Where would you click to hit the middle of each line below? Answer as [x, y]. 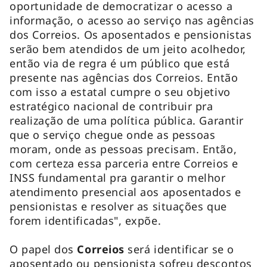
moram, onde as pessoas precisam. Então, [123, 149]
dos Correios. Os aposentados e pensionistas [131, 35]
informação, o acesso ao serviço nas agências [132, 21]
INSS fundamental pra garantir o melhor [118, 178]
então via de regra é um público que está [120, 63]
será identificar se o [181, 249]
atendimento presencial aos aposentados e [125, 192]
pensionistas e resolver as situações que [118, 207]
